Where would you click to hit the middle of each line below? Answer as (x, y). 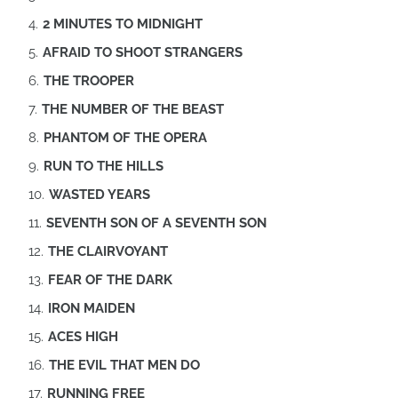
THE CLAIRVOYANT (108, 251)
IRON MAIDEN (92, 308)
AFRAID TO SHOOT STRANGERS (143, 52)
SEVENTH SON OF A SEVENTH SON (156, 223)
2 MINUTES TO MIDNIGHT (123, 24)
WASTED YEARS (99, 194)
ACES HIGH (83, 336)
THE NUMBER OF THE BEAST (133, 109)
